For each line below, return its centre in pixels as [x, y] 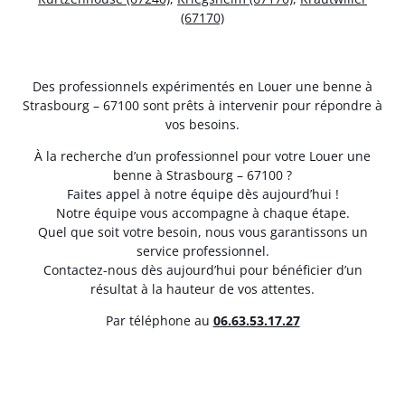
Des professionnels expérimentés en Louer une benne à [202, 86]
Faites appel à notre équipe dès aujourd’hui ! [202, 194]
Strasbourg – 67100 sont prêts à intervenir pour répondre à [202, 105]
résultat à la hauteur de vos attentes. [202, 289]
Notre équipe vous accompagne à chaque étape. [202, 213]
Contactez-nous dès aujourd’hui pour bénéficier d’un [202, 270]
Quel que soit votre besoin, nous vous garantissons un [202, 232]
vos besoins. [202, 124]
